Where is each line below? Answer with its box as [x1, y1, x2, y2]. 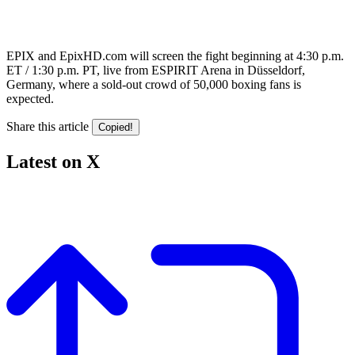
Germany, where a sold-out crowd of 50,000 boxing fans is [6, 77, 301, 91]
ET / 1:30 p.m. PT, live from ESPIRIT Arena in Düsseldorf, [6, 63, 305, 77]
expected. [6, 91, 54, 105]
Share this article [6, 119, 89, 133]
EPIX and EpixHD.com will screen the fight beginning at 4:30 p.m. [6, 48, 344, 63]
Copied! [98, 120, 133, 133]
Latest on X [6, 151, 100, 172]
